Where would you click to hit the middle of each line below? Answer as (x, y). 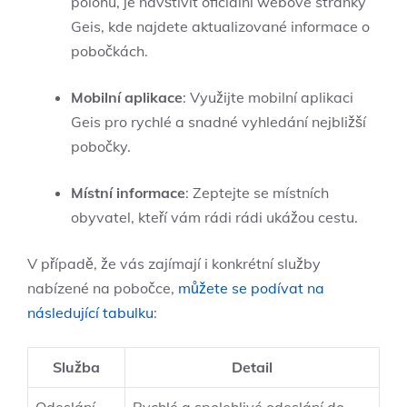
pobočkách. (109, 51)
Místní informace (128, 193)
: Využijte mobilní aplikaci (268, 98)
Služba (76, 367)
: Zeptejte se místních (257, 193)
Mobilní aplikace (127, 98)
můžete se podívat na (251, 288)
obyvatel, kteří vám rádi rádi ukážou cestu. (214, 218)
